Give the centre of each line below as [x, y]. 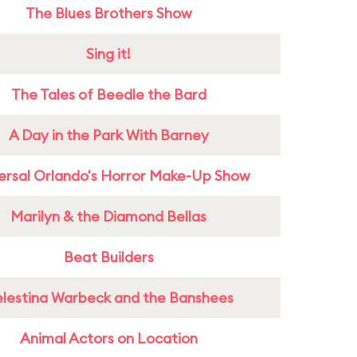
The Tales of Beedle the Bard [108, 94]
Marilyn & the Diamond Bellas [108, 216]
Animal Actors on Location [108, 338]
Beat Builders [108, 257]
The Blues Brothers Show [108, 13]
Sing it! [108, 54]
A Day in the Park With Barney [108, 135]
